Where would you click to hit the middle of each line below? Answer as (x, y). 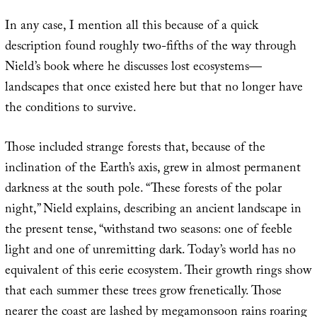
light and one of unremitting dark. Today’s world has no (150, 252)
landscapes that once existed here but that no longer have (154, 89)
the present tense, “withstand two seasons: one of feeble (148, 231)
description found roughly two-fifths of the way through (150, 48)
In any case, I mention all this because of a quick (131, 28)
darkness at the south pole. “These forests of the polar (143, 190)
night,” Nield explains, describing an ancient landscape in (153, 211)
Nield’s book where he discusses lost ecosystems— (133, 69)
